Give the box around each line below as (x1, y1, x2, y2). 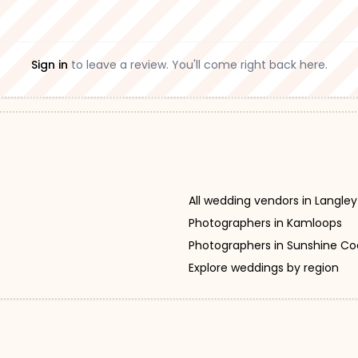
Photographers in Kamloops (189, 215, 342, 231)
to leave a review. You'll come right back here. (70, 57, 328, 73)
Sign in (30, 57, 68, 73)
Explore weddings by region (189, 260, 339, 276)
